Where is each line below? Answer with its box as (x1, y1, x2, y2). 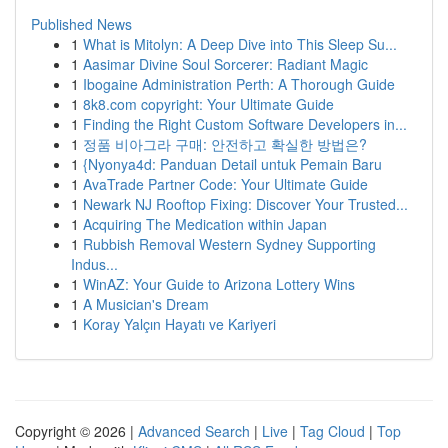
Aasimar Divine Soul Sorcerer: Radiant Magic (83, 54, 368, 74)
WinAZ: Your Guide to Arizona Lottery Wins (83, 274, 355, 294)
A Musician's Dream (83, 294, 209, 314)
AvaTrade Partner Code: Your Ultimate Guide (83, 174, 368, 194)
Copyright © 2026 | (15, 421, 138, 441)
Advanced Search (138, 421, 250, 441)
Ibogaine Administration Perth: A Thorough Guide (83, 74, 395, 94)
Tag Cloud (300, 421, 365, 441)
